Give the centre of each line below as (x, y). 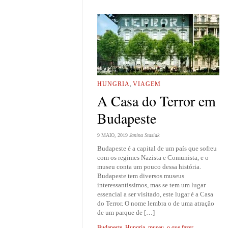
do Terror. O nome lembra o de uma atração (156, 203)
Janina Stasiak (144, 135)
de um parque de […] (126, 212)
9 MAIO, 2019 (112, 135)
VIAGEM (147, 84)
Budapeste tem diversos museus (141, 176)
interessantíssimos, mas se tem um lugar (151, 185)
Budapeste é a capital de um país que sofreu (157, 148)
